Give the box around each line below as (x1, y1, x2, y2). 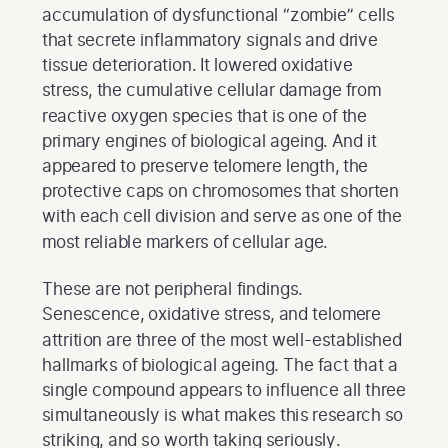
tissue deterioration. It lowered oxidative (42, 54, 353, 76)
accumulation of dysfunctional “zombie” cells (42, 3, 395, 25)
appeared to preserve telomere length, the (42, 154, 369, 176)
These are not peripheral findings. (42, 278, 303, 300)
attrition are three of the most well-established (42, 328, 402, 350)
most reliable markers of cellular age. (42, 230, 328, 252)
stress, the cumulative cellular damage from (42, 79, 381, 101)
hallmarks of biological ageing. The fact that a (42, 353, 398, 375)
